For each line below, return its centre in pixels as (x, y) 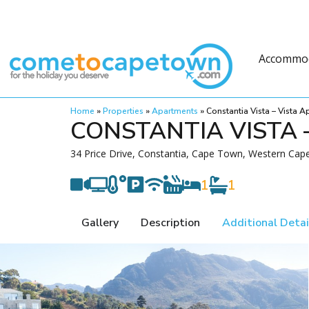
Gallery (100, 223)
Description (170, 223)
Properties (123, 111)
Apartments (175, 111)
